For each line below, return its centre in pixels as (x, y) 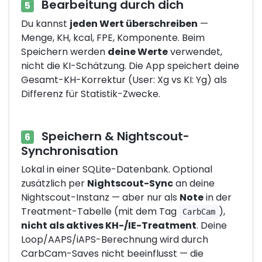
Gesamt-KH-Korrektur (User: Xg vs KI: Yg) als (124, 80)
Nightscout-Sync (130, 183)
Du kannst (45, 24)
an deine (194, 183)
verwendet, (195, 52)
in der (218, 197)
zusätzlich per (54, 183)
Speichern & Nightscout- (114, 136)
